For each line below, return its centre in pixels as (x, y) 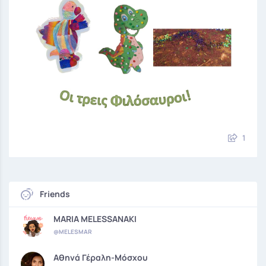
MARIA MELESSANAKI (95, 218)
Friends (54, 194)
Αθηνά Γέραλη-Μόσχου (101, 257)
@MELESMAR (73, 231)
